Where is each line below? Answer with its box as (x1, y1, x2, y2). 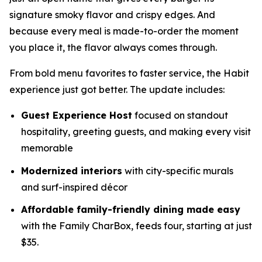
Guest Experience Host (21, 109, 132, 121)
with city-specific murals (122, 164, 233, 177)
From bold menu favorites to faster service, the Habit (9, 67, 249, 79)
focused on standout (132, 109, 228, 121)
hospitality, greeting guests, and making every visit (21, 126, 251, 137)
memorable (21, 142, 73, 154)
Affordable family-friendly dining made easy (21, 204, 240, 216)
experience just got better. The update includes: (9, 84, 225, 95)
